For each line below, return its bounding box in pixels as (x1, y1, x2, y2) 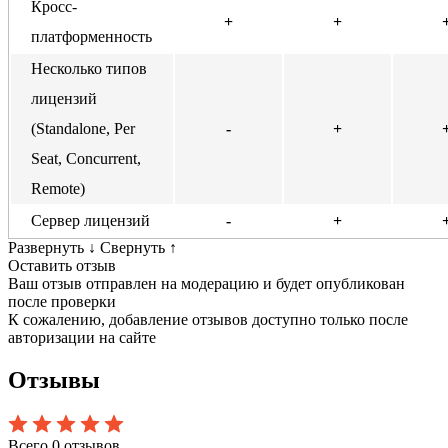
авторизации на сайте (8, 329, 156, 347)
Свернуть (100, 239, 169, 257)
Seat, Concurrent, (31, 150, 141, 168)
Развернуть (8, 239, 88, 257)
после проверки (8, 293, 116, 311)
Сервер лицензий (31, 212, 150, 230)
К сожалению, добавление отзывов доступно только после (8, 311, 408, 329)
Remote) (31, 180, 85, 198)
